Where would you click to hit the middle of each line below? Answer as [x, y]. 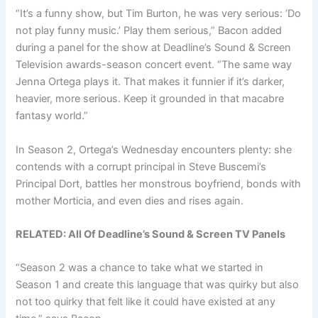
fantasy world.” [52, 116]
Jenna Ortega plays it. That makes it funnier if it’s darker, [150, 82]
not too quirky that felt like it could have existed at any [146, 302]
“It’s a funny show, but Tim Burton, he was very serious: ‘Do [159, 14]
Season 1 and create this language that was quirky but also [158, 285]
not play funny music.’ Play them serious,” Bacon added [149, 31]
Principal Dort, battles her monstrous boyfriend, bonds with [159, 183]
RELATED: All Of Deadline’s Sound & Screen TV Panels [151, 234]
